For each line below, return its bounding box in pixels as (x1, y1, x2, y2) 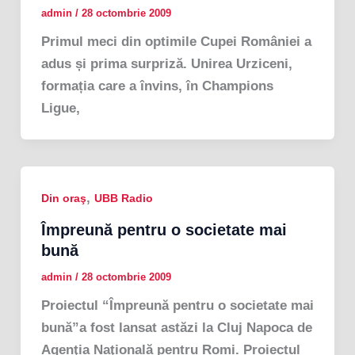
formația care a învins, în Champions (40, 78, 273, 94)
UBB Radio (94, 191, 153, 204)
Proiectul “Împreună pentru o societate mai (40, 298, 314, 314)
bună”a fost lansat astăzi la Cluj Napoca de (40, 320, 312, 336)
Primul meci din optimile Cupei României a (40, 33, 311, 49)
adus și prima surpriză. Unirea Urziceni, (40, 55, 292, 71)
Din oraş (40, 191, 86, 204)
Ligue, (40, 100, 80, 116)
